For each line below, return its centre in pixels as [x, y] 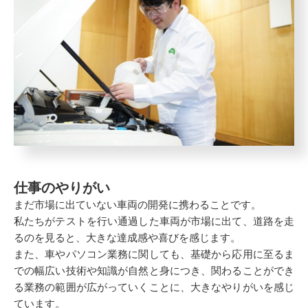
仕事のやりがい [62, 188]
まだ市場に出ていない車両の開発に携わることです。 [137, 205]
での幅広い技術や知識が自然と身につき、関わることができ [154, 271]
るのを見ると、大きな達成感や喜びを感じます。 [127, 238]
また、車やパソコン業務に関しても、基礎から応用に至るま [154, 254]
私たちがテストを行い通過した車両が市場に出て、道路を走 [154, 221]
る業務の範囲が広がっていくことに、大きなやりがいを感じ [154, 287]
